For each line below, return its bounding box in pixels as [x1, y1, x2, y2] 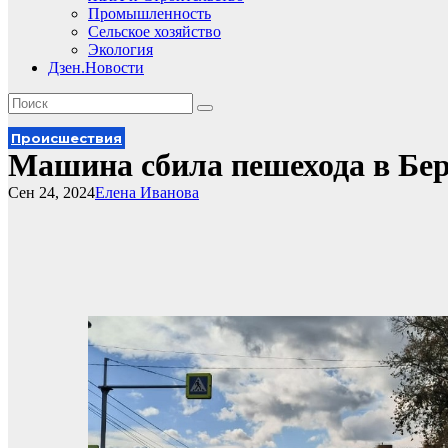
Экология [88, 41, 153, 58]
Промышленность [88, 5, 211, 22]
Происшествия [11, 130, 122, 146]
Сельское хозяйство [88, 23, 221, 40]
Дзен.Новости [48, 59, 144, 76]
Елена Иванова [95, 184, 199, 201]
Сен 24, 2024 [8, 184, 95, 201]
